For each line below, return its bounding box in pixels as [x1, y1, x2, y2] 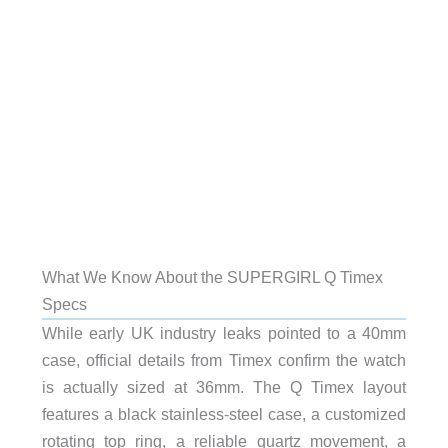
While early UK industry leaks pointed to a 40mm [41, 323, 407, 342]
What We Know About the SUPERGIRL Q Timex [41, 267, 383, 286]
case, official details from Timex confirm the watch [41, 350, 407, 369]
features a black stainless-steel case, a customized [41, 404, 407, 423]
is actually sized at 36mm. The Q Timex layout [41, 377, 407, 396]
